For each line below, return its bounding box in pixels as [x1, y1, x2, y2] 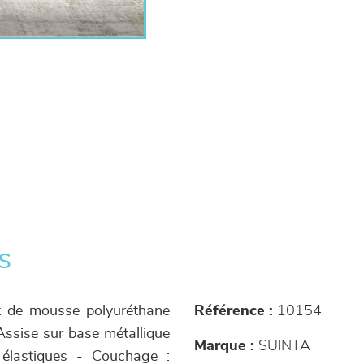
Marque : [194, 339, 254, 353]
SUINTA [254, 339, 310, 353]
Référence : [194, 304, 273, 318]
